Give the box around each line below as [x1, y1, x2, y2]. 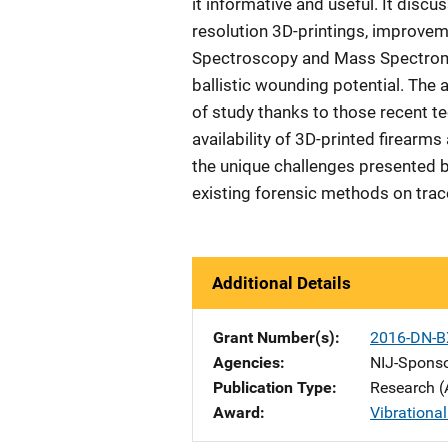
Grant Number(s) [213, 328, 335, 347]
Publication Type [213, 378, 332, 397]
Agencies [213, 353, 280, 372]
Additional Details [212, 273, 351, 293]
